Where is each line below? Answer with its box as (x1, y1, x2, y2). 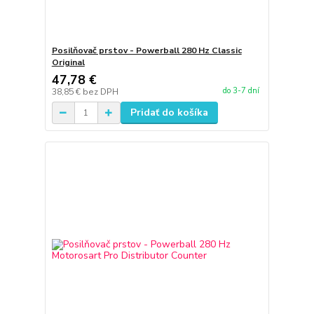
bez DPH (82, 86, 118, 98)
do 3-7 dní (222, 85, 259, 96)
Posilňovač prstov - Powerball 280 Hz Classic (51, 45, 242, 57)
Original (51, 57, 85, 69)
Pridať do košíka (130, 106, 208, 120)
